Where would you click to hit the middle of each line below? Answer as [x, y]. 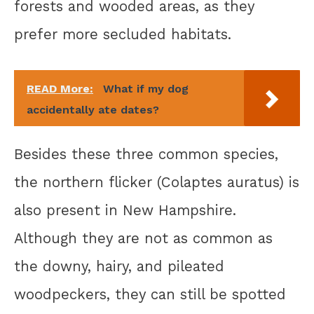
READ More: [60, 89]
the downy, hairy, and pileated [119, 267]
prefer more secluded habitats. [123, 35]
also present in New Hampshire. [125, 211]
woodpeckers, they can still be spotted [150, 295]
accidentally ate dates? [93, 110]
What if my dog [146, 89]
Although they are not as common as [143, 239]
